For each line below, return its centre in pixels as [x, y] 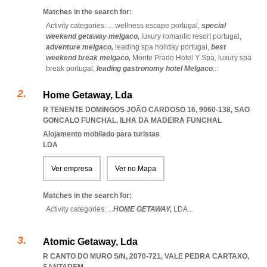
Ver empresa [72, 169]
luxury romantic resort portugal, [191, 36]
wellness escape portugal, [157, 26]
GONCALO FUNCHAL [80, 120]
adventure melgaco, [80, 47]
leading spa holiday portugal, [163, 47]
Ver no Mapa [136, 169]
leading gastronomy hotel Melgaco [155, 69]
